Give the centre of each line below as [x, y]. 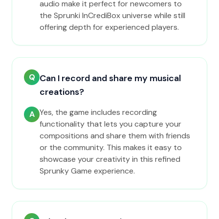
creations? [62, 92]
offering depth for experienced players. [109, 27]
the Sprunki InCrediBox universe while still [112, 15]
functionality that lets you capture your [110, 124]
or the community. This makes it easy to [111, 147]
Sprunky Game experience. [87, 171]
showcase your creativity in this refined [110, 159]
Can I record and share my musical [110, 78]
